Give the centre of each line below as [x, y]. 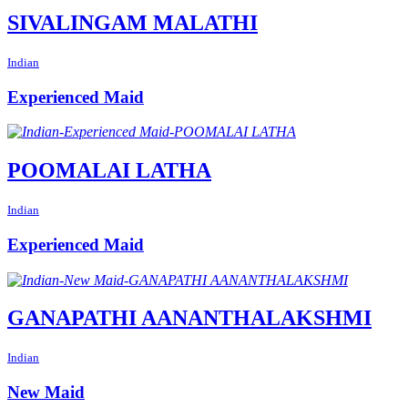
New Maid [46, 393]
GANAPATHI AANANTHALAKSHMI [189, 318]
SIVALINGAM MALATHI [133, 22]
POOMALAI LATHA [109, 171]
